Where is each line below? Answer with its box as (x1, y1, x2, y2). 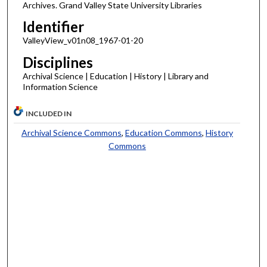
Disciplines (22, 54, 93, 72)
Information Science (22, 82, 98, 92)
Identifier (22, 18, 84, 36)
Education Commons (125, 127, 202, 138)
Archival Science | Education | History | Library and (22, 71, 209, 82)
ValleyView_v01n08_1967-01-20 (22, 35, 143, 46)
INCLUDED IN (26, 108, 72, 118)
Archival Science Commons (21, 127, 122, 138)
